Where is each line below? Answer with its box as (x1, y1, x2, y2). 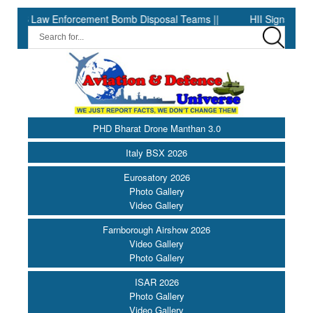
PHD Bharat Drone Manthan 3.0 (92, 122, 221, 136)
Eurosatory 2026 (123, 170, 190, 184)
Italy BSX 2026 (126, 146, 187, 160)
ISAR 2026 (134, 275, 179, 289)
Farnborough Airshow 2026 (103, 223, 210, 237)
